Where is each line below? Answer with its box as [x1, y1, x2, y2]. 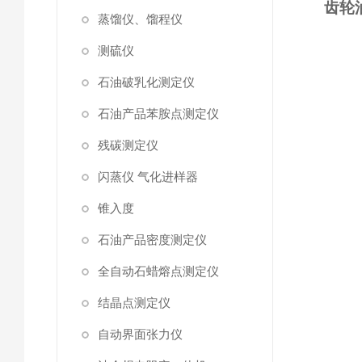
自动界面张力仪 [98, 327, 183, 341]
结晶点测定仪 [98, 296, 170, 309]
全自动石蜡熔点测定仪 [98, 264, 219, 278]
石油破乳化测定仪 [98, 75, 195, 89]
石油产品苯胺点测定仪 [98, 107, 219, 120]
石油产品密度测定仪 [98, 233, 207, 246]
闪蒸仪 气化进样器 [98, 170, 198, 183]
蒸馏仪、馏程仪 [98, 12, 183, 26]
